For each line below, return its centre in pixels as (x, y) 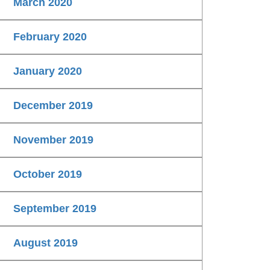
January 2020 (48, 71)
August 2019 (46, 243)
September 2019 (55, 209)
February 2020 (50, 37)
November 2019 (53, 140)
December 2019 (53, 106)
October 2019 (48, 174)
